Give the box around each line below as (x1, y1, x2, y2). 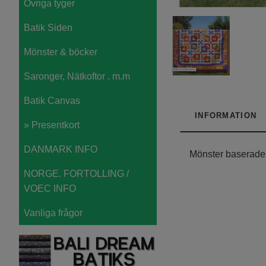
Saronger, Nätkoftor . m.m (24, 71, 130, 81)
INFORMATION (195, 111, 257, 121)
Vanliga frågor (24, 207, 83, 218)
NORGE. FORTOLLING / (24, 168, 129, 179)
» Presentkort (24, 119, 80, 130)
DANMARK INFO (24, 144, 97, 154)
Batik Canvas (24, 95, 80, 106)
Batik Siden (24, 22, 72, 33)
